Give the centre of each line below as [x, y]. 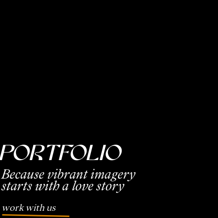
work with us [28, 208]
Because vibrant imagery [68, 174]
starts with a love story [63, 186]
